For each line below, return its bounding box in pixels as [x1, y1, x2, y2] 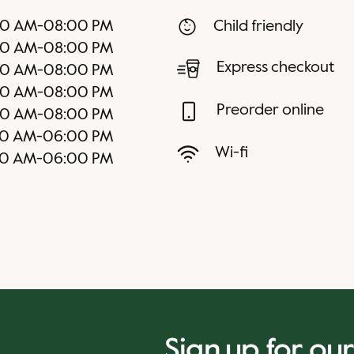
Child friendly [213, 19, 304, 35]
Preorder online [217, 103, 324, 119]
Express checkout [217, 60, 334, 76]
